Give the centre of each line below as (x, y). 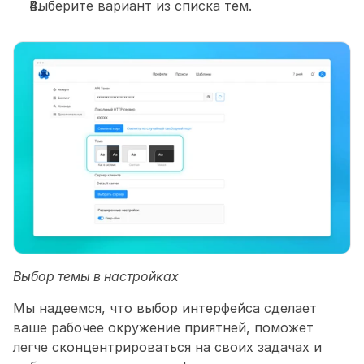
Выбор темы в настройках (96, 276)
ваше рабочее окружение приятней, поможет (163, 327)
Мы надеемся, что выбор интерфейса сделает (165, 308)
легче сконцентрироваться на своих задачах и (167, 347)
